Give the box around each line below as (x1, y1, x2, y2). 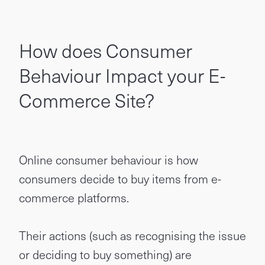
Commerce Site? (19, 86, 154, 114)
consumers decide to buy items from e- (19, 170, 221, 188)
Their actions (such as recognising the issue (19, 227, 246, 244)
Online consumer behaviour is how (19, 151, 198, 169)
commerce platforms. (19, 189, 129, 206)
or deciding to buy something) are (19, 245, 192, 263)
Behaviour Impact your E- (19, 61, 225, 89)
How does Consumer (19, 36, 192, 64)
